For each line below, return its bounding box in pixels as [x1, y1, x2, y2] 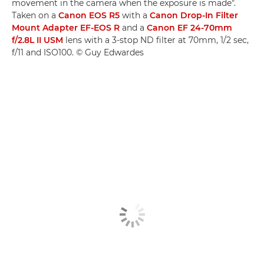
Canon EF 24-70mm [147, 22, 232, 34]
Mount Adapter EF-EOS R [12, 22, 120, 34]
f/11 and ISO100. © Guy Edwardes [12, 47, 144, 58]
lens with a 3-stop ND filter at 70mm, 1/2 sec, [63, 35, 249, 46]
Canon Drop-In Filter [150, 10, 238, 21]
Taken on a [12, 10, 58, 21]
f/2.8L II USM [12, 35, 63, 46]
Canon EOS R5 [58, 10, 120, 21]
